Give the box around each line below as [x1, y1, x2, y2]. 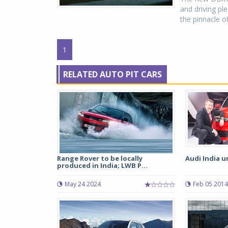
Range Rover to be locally [57, 154, 142, 163]
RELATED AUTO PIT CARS [63, 69, 162, 80]
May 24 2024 [65, 180, 101, 188]
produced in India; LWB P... [57, 161, 148, 170]
